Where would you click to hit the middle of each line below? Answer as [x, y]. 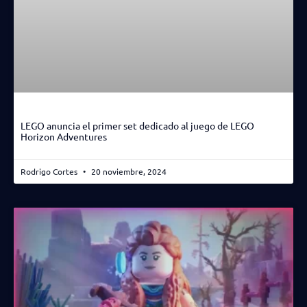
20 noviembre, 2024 [128, 172]
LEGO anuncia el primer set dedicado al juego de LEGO [137, 126]
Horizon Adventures [64, 137]
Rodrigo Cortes [50, 172]
